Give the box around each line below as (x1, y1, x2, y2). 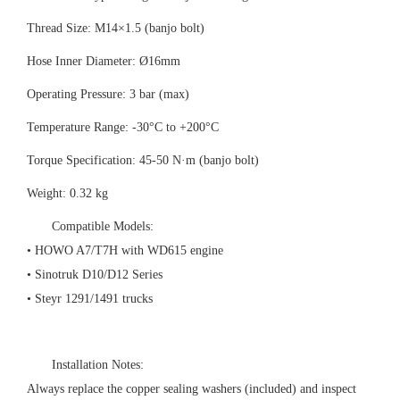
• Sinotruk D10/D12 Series (27, 268, 162, 281)
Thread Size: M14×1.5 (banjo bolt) (27, 21, 204, 35)
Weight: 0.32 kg (27, 187, 108, 200)
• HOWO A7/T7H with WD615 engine (27, 244, 223, 257)
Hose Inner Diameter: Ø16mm (27, 54, 180, 68)
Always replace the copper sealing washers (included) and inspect (27, 382, 356, 396)
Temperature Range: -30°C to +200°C (27, 121, 219, 134)
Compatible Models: (52, 220, 154, 233)
